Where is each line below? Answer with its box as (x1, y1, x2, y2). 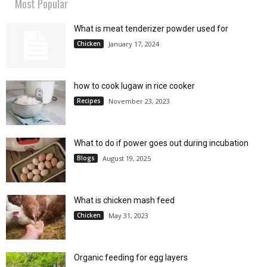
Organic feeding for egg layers (74, 252, 188, 262)
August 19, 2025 (103, 153, 151, 163)
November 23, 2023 (108, 96, 170, 105)
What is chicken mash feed (74, 195, 175, 205)
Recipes (77, 96, 101, 105)
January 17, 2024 (108, 39, 159, 48)
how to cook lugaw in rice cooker (74, 80, 195, 91)
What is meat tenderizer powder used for (74, 23, 228, 33)
